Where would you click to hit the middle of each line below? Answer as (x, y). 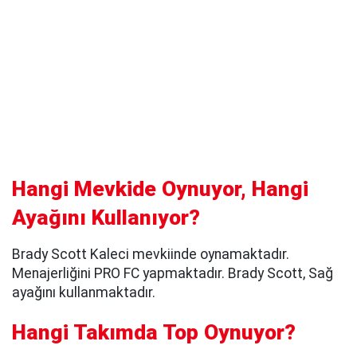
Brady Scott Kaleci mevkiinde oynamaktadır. (151, 254)
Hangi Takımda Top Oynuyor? (154, 333)
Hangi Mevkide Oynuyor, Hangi (160, 188)
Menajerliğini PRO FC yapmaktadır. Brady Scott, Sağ (173, 273)
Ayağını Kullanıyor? (106, 217)
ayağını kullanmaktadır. (84, 292)
